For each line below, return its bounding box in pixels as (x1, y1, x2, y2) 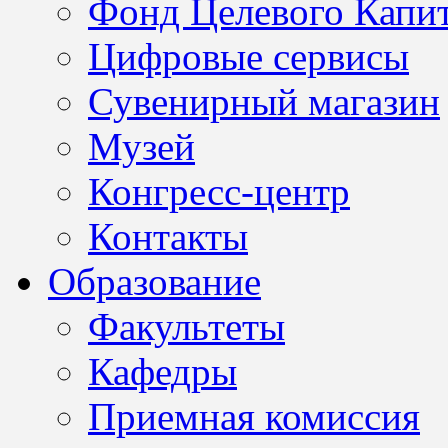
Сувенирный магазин (88, 79, 440, 123)
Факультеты (88, 304, 285, 348)
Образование (48, 259, 261, 303)
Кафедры (88, 349, 237, 393)
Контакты (88, 214, 248, 258)
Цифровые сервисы (88, 34, 409, 78)
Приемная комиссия (88, 394, 420, 438)
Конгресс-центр (88, 169, 350, 213)
